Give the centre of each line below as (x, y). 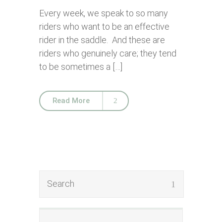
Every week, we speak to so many (104, 13)
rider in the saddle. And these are (102, 40)
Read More (71, 101)
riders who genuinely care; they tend (108, 53)
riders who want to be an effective (104, 27)
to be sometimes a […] (81, 67)
